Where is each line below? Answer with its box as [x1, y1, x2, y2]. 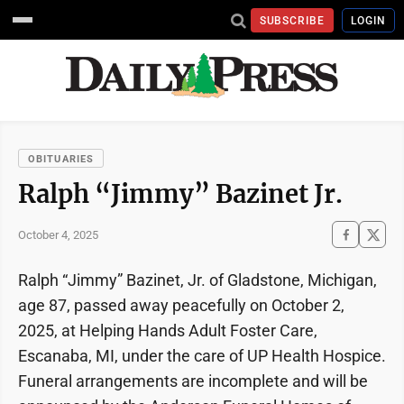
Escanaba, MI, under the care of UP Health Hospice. [18, 346, 386, 365]
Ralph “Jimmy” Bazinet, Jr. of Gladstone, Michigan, [18, 271, 377, 289]
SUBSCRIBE [259, 14, 326, 27]
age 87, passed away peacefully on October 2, [18, 296, 344, 315]
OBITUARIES [28, 153, 94, 165]
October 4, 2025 [18, 227, 98, 242]
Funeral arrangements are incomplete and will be [18, 372, 368, 390]
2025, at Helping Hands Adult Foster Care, [18, 321, 317, 340]
